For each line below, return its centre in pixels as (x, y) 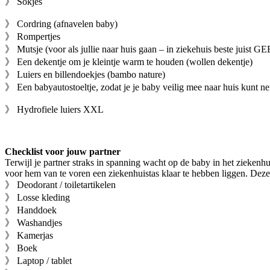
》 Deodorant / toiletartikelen (60, 184)
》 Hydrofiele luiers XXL (54, 109)
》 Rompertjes (33, 36)
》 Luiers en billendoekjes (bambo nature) (85, 74)
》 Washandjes (33, 222)
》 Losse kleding (37, 197)
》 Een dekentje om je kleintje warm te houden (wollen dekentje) (129, 61)
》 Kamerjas (29, 235)
